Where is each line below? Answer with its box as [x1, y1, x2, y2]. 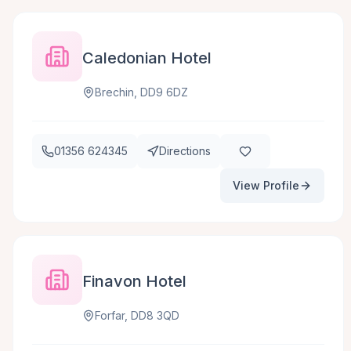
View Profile [233, 179, 299, 192]
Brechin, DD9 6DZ [95, 85, 188, 99]
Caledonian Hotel [82, 49, 212, 67]
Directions [159, 144, 211, 157]
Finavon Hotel [82, 272, 186, 291]
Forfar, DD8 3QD [95, 309, 179, 322]
